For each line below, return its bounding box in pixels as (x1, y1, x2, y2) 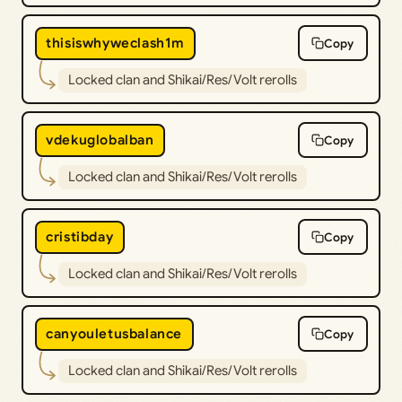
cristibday (46, 229, 114, 246)
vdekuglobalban (46, 132, 154, 149)
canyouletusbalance (46, 326, 182, 343)
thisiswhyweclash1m (46, 35, 184, 52)
